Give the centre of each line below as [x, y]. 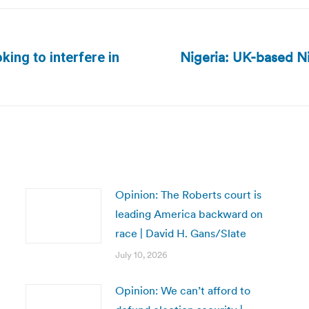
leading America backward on [189, 214]
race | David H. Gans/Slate [180, 233]
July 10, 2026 [141, 255]
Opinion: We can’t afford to [182, 290]
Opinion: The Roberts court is [188, 195]
